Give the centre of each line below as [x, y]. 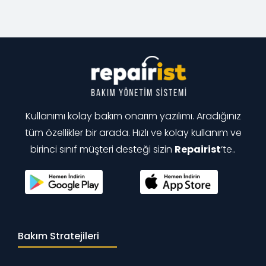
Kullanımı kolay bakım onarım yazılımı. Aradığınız [133, 116]
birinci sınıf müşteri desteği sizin [102, 149]
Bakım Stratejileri [58, 236]
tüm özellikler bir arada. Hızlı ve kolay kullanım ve [133, 132]
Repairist [198, 149]
